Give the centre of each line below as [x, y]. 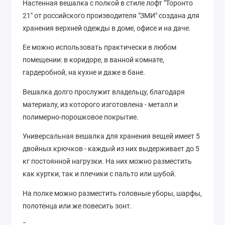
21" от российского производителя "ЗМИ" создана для [111, 15]
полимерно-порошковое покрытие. [81, 117]
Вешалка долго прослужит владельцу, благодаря [104, 92]
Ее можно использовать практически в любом [99, 47]
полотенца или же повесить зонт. [77, 206]
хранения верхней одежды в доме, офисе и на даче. [107, 28]
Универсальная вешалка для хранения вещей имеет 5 [111, 136]
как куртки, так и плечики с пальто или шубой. [99, 174]
